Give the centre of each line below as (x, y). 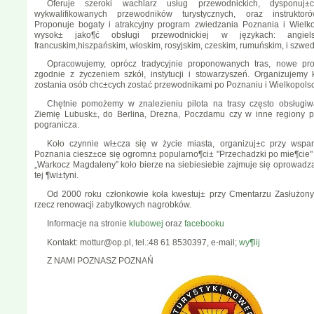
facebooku (204, 223)
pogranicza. (57, 125)
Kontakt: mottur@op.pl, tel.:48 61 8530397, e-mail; (143, 242)
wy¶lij (249, 242)
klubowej (146, 223)
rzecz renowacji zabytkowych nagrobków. (113, 204)
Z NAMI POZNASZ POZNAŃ (100, 261)
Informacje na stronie (88, 223)
